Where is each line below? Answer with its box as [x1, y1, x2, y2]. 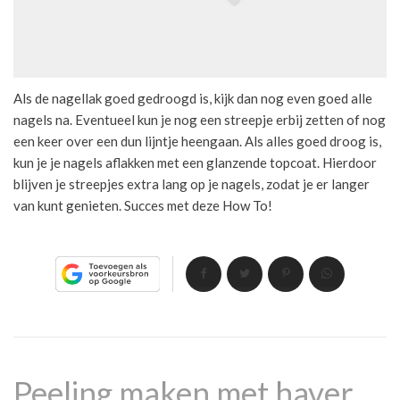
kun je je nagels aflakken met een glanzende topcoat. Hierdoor [13, 154, 377, 171]
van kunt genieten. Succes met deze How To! [13, 196, 272, 213]
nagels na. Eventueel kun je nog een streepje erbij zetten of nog [13, 111, 386, 128]
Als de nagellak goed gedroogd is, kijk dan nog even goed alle [13, 89, 372, 106]
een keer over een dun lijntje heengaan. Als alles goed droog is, [13, 132, 381, 149]
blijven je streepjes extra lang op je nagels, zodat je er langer [13, 175, 370, 192]
